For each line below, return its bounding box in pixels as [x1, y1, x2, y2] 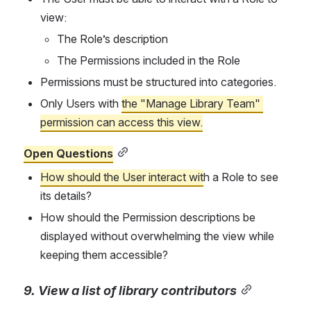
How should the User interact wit [40, 170, 203, 185]
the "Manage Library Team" [121, 96, 260, 111]
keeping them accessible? [40, 248, 168, 262]
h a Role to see [203, 170, 278, 185]
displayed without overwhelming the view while [40, 229, 274, 244]
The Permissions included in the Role [57, 53, 240, 68]
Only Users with [40, 96, 121, 111]
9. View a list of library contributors [24, 283, 237, 299]
